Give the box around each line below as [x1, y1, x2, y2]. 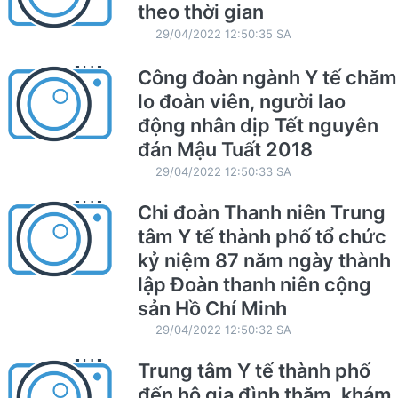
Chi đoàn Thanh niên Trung [137, 200, 386, 224]
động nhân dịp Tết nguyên [137, 113, 378, 137]
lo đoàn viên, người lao [137, 89, 346, 113]
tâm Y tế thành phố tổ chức [137, 224, 386, 248]
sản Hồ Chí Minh [137, 296, 287, 320]
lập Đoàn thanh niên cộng [137, 272, 371, 296]
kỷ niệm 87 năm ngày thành [137, 248, 391, 272]
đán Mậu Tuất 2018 [137, 137, 313, 161]
